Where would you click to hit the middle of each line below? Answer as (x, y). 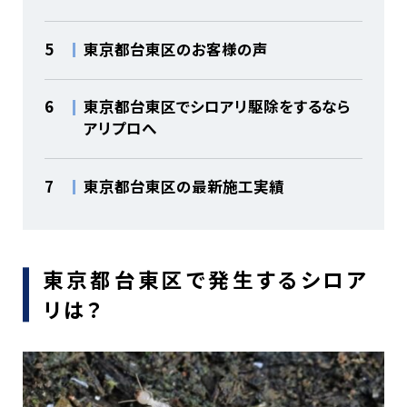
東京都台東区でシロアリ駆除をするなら (217, 107)
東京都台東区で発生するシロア (205, 279)
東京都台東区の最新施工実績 (184, 187)
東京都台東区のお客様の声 (175, 49)
